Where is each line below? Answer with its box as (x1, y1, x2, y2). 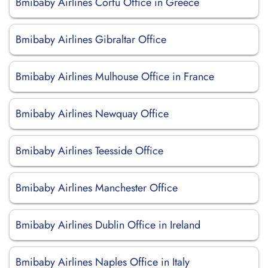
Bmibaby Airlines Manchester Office (16, 180, 178, 196)
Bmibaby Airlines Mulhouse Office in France (16, 69, 214, 84)
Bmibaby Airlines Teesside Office (16, 143, 163, 159)
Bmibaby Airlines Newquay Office (16, 106, 169, 121)
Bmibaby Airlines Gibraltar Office (16, 32, 166, 47)
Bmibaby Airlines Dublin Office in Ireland (16, 217, 200, 233)
